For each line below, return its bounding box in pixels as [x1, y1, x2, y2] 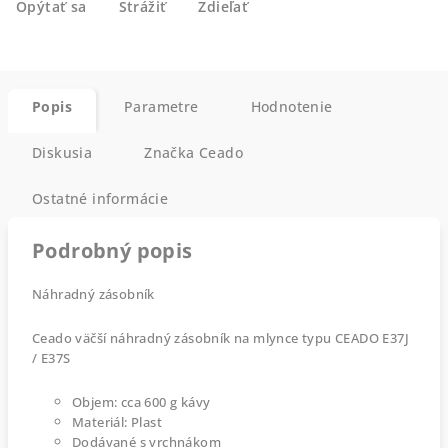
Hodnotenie [250, 97, 333, 116]
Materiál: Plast [72, 413, 162, 431]
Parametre [124, 97, 199, 116]
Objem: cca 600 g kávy [72, 393, 211, 411]
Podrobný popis [32, 237, 193, 264]
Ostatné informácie [32, 189, 169, 208]
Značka [144, 143, 195, 162]
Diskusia [32, 143, 93, 162]
